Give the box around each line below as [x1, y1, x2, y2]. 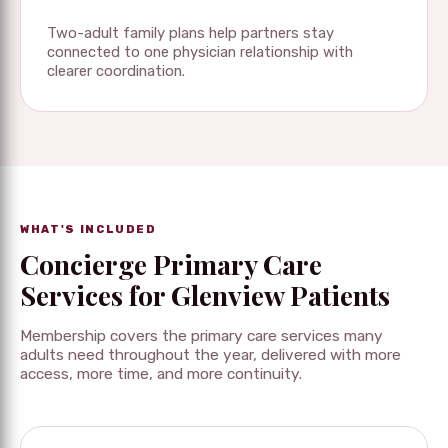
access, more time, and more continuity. [20, 364, 302, 383]
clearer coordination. [47, 61, 185, 80]
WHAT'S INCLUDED [20, 222, 157, 236]
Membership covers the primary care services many [20, 326, 383, 345]
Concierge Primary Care [20, 245, 322, 282]
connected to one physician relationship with [47, 42, 353, 61]
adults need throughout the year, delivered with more [20, 345, 401, 364]
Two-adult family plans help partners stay [47, 23, 334, 42]
